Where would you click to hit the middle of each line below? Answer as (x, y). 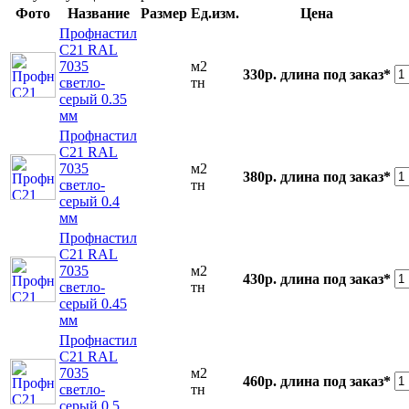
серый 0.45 (93, 304)
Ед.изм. (215, 14)
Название (98, 14)
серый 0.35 (93, 100)
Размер (164, 14)
